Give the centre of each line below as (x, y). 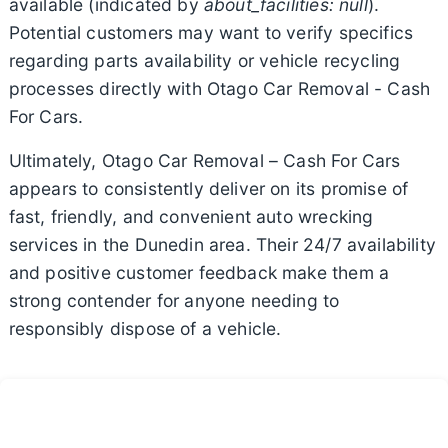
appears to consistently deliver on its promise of (208, 189)
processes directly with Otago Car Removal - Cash (219, 89)
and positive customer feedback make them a (199, 273)
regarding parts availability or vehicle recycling (204, 61)
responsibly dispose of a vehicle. (145, 329)
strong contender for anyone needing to (174, 301)
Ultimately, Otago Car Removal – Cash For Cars (204, 161)
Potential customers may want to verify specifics (211, 33)
